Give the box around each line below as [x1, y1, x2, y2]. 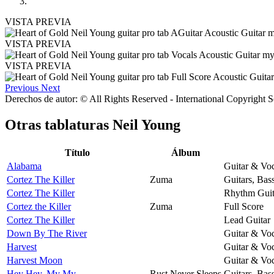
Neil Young [113, 116, 180, 133]
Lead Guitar [224, 214, 270, 225]
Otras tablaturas [5, 116, 113, 133]
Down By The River [7, 228, 87, 239]
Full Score [224, 201, 264, 212]
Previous [5, 82, 39, 93]
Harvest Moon [7, 254, 62, 265]
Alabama [7, 160, 42, 171]
